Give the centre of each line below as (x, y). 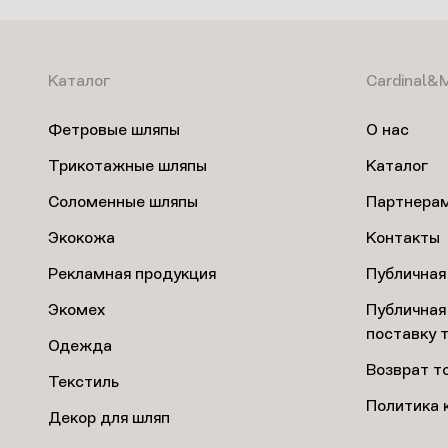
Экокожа (81, 239)
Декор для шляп (109, 419)
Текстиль (83, 383)
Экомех (76, 311)
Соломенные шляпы (123, 203)
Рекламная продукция (132, 275)
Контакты (403, 239)
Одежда (80, 347)
